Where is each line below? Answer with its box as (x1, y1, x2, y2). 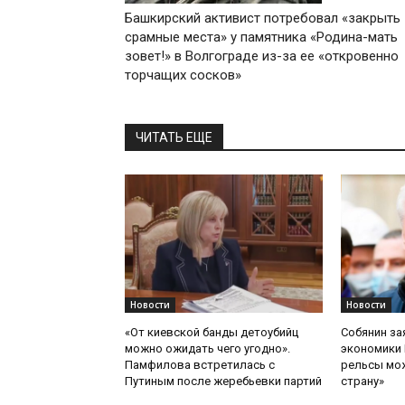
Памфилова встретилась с (125, 358, 275, 372)
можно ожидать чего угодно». (125, 342, 290, 356)
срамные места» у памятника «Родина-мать (125, 29, 398, 46)
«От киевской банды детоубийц (125, 325, 298, 340)
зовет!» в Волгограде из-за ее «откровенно (125, 48, 399, 65)
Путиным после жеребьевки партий (125, 374, 322, 389)
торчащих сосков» (125, 67, 241, 84)
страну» (340, 374, 384, 389)
